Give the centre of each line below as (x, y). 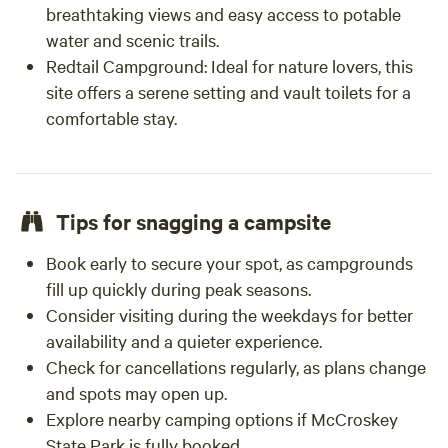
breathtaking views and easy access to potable (223, 13)
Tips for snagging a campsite (193, 221)
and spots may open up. (136, 392)
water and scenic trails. (132, 39)
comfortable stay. (111, 117)
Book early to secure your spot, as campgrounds (229, 262)
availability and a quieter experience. (184, 340)
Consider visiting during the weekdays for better (229, 314)
